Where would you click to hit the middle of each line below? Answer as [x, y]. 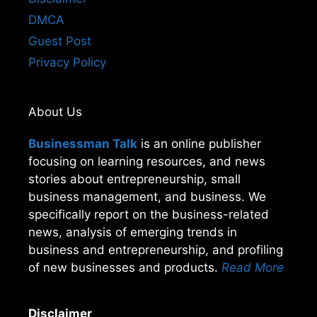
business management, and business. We [147, 197]
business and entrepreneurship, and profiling [156, 250]
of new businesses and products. [125, 268]
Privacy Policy [67, 63]
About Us [55, 112]
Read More [253, 268]
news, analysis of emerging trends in [133, 232]
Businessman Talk [83, 144]
